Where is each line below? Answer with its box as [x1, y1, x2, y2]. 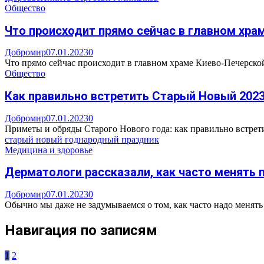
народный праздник [78, 134, 159, 144]
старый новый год [5, 134, 78, 144]
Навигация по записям [5, 222, 157, 239]
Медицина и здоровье [5, 144, 93, 155]
